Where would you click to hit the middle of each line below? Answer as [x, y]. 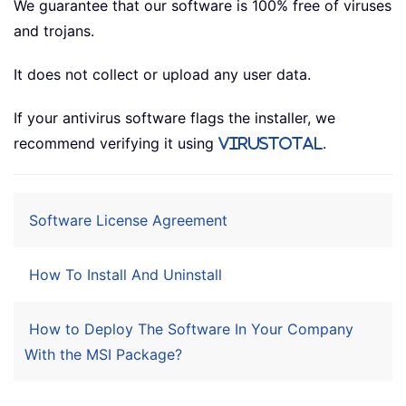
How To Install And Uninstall [126, 275]
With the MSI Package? [103, 354]
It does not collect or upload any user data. [162, 74]
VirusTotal [271, 143]
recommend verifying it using [116, 143]
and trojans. [54, 31]
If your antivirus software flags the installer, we [174, 118]
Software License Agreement [128, 220]
